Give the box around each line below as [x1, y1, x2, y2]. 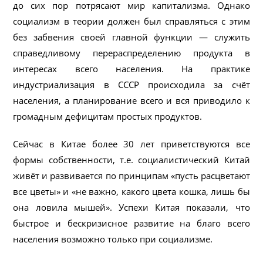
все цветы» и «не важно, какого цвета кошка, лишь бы [13, 185, 250, 197]
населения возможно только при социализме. [13, 232, 213, 245]
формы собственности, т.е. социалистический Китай [13, 153, 250, 166]
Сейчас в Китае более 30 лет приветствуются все [13, 137, 250, 150]
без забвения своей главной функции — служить [13, 31, 250, 43]
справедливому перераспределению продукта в [13, 46, 250, 59]
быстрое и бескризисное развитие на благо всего [13, 217, 250, 229]
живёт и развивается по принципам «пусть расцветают [13, 169, 250, 181]
